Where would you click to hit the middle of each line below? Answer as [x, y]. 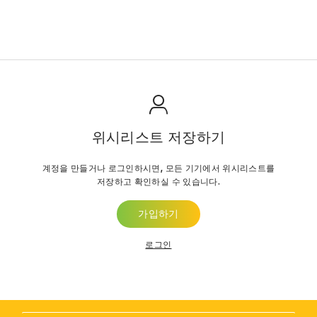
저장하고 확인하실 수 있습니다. [158, 181]
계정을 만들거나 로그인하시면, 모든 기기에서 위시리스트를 [158, 167]
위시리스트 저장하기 [158, 138]
